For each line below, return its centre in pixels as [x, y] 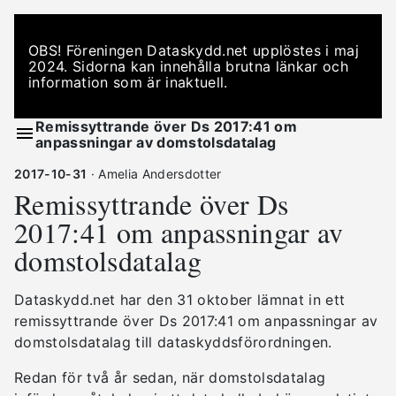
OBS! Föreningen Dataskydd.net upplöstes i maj [194, 50]
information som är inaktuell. [128, 82]
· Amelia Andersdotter [154, 174]
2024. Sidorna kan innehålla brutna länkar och [188, 66]
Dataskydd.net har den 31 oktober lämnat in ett [180, 300]
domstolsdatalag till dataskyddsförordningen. [173, 342]
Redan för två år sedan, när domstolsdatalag [170, 377]
